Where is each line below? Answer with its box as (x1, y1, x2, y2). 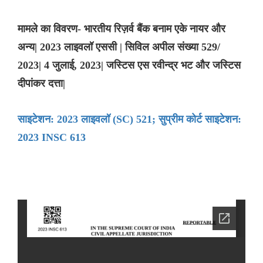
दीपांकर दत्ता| (18, 77, 65, 90)
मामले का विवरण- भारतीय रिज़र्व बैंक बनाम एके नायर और (18, 23, 225, 35)
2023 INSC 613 (18, 131, 86, 144)
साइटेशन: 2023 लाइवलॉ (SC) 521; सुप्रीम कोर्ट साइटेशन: (18, 113, 241, 126)
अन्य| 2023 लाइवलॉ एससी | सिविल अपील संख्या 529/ (18, 41, 220, 53)
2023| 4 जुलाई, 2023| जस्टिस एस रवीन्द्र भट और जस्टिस (18, 59, 241, 72)
